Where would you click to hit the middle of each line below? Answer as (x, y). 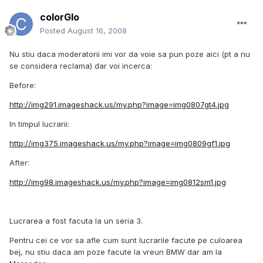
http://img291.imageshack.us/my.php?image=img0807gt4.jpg (119, 105)
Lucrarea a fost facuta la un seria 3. (76, 221)
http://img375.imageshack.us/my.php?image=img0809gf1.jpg (120, 144)
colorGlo (60, 17)
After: (19, 163)
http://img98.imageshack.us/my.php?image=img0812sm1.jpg (118, 182)
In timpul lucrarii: (39, 124)
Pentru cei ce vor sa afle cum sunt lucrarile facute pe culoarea (126, 240)
